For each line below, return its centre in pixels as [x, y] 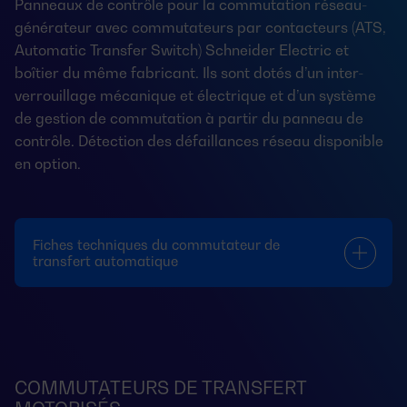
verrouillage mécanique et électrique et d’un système [195, 95]
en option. [48, 164]
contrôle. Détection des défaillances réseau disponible [199, 141]
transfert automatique [105, 261]
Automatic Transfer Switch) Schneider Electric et [182, 50]
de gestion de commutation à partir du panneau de [189, 118]
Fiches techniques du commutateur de [156, 244]
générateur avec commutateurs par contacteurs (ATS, [200, 27]
